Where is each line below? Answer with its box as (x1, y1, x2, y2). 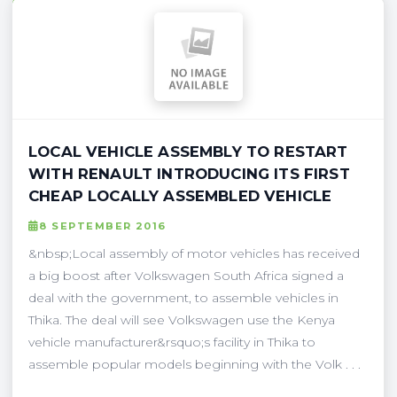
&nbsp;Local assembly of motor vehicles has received (28, 245, 360, 261)
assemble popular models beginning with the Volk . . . (28, 355, 361, 372)
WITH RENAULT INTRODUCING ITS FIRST (28, 164, 350, 183)
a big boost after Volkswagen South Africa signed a (28, 267, 344, 284)
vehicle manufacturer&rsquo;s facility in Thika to (28, 333, 315, 350)
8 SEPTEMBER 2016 (39, 219, 167, 232)
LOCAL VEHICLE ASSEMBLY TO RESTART (28, 142, 348, 160)
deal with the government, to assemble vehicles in (28, 289, 339, 306)
